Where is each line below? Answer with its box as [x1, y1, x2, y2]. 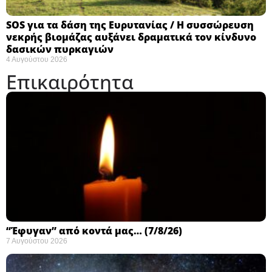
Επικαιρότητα [6, 68, 134, 95]
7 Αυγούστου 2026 [6, 236, 67, 245]
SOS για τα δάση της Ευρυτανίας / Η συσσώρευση [6, 18, 254, 32]
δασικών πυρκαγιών [6, 42, 114, 56]
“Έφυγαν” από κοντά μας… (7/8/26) [6, 223, 182, 237]
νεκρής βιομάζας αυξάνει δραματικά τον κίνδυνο [6, 30, 256, 44]
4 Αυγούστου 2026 [6, 55, 67, 64]
